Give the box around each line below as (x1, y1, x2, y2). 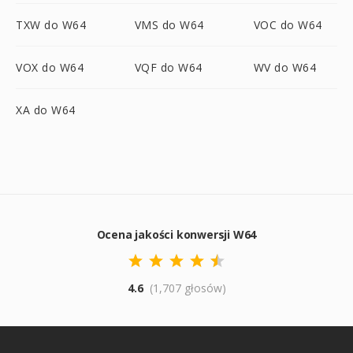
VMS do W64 (134, 17, 204, 32)
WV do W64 (253, 60, 317, 75)
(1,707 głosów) (149, 281, 226, 295)
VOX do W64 (16, 60, 84, 75)
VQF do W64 (134, 60, 203, 75)
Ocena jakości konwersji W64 (96, 227, 257, 242)
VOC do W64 (253, 17, 322, 32)
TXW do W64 (16, 17, 86, 32)
